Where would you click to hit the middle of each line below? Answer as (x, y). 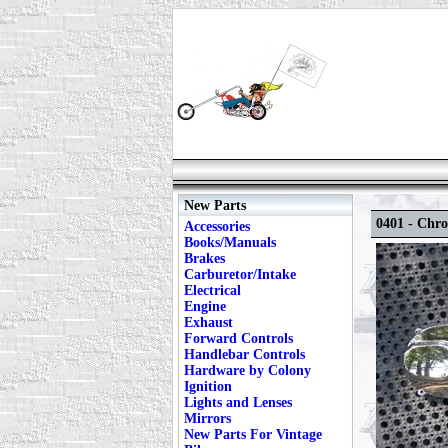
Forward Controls (238, 338)
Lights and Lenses (238, 402)
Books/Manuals (230, 242)
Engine (205, 306)
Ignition (208, 386)
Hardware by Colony (247, 370)
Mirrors (207, 418)
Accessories (217, 226)
